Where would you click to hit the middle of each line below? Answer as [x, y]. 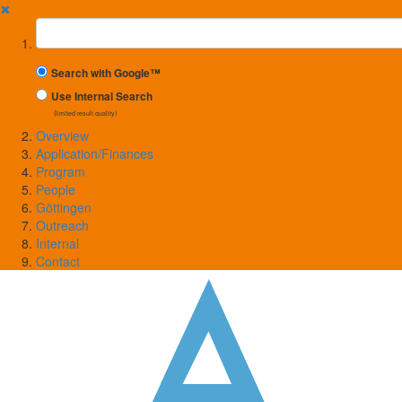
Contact [58, 261]
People [56, 189]
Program [61, 171]
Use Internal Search [102, 96]
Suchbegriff [70, 26]
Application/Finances [95, 153]
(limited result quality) [85, 113]
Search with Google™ [106, 73]
